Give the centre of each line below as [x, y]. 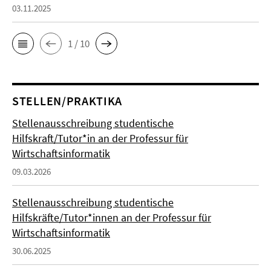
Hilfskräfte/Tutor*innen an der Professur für [112, 217]
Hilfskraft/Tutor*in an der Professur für [100, 138]
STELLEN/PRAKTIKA [67, 101]
